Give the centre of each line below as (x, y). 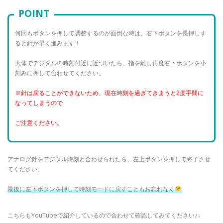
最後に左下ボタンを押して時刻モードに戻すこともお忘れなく (91, 189)
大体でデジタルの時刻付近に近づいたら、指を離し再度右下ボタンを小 (111, 63)
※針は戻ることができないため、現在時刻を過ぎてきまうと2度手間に (110, 93)
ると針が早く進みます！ (48, 43)
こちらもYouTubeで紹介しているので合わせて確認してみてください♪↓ (104, 216)
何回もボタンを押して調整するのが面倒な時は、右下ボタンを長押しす (111, 33)
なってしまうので (39, 103)
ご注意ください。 (39, 122)
